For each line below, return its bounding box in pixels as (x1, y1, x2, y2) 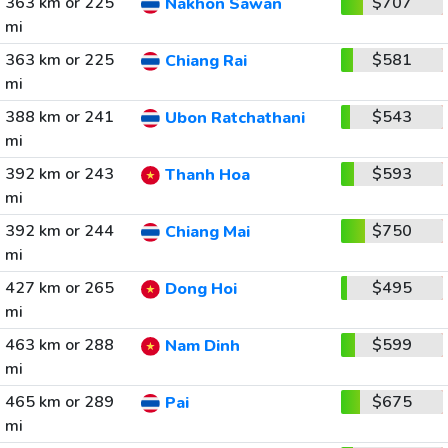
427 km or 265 (4, 277, 114, 299)
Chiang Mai (164, 221, 250, 244)
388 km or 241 (4, 106, 114, 128)
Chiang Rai (164, 50, 247, 73)
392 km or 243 (4, 163, 114, 185)
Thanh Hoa (164, 164, 250, 187)
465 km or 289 (4, 391, 114, 413)
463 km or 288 (4, 334, 114, 356)
